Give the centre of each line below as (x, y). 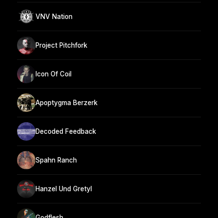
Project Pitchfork (61, 45)
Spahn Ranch (56, 160)
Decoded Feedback (66, 131)
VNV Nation (54, 16)
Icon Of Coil (54, 74)
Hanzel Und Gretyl (64, 189)
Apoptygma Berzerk (66, 102)
